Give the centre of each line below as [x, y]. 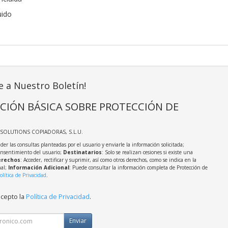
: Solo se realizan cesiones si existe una [147, 152]
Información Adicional [38, 168]
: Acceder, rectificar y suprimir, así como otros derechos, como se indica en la [108, 160]
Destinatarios [82, 152]
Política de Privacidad [58, 197]
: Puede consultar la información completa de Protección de [138, 168]
